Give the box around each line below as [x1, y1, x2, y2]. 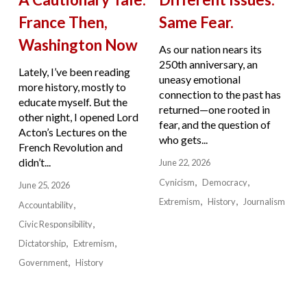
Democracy [202, 176, 248, 188]
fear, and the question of [158, 117, 271, 131]
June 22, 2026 [158, 156, 210, 168]
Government [18, 256, 68, 268]
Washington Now [18, 36, 138, 55]
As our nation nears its [158, 42, 262, 56]
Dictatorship [18, 237, 66, 249]
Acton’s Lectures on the [18, 125, 127, 138]
